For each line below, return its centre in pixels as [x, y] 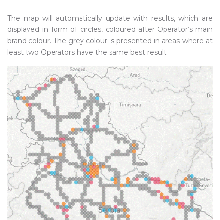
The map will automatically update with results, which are [110, 18]
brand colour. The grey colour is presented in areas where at [110, 41]
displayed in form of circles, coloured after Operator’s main [110, 29]
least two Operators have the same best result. [88, 52]
